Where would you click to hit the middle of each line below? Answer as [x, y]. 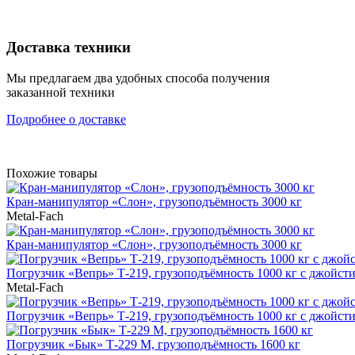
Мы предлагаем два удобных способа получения [138, 78]
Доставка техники [69, 47]
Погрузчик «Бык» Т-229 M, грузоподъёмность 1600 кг [153, 344]
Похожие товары [52, 173]
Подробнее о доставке [66, 119]
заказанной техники [61, 92]
